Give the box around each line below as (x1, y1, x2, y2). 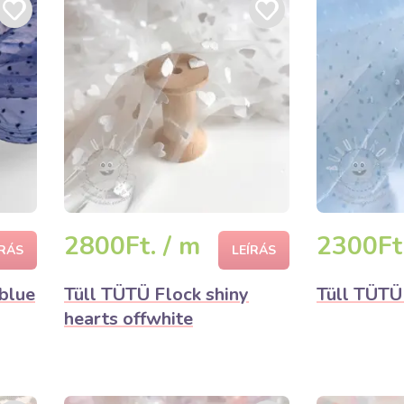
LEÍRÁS (232, 242, 276, 259)
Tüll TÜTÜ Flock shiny (64, 282, 249, 307)
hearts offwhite (64, 307, 193, 331)
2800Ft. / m (64, 229, 200, 263)
